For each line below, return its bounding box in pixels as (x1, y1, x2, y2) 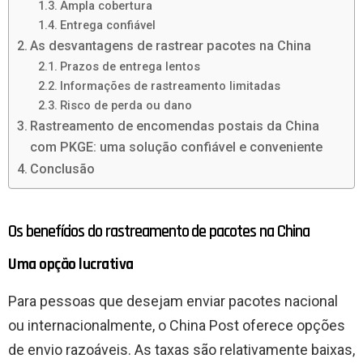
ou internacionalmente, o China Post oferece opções (8, 317, 345, 335)
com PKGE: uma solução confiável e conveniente (30, 139, 323, 156)
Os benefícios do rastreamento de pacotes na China (8, 220, 310, 243)
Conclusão (30, 161, 96, 177)
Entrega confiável (59, 18, 156, 33)
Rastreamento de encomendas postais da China (30, 118, 320, 135)
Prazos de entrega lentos (59, 59, 200, 75)
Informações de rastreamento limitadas (59, 79, 280, 94)
